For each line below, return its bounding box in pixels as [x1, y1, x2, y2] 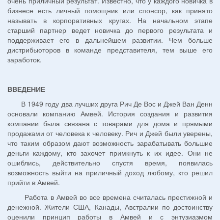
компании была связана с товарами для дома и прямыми [7, 118, 213, 129]
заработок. [7, 55, 42, 65]
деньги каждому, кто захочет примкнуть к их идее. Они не [7, 148, 213, 158]
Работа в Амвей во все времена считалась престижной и [7, 192, 213, 202]
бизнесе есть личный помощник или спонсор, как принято [7, 5, 213, 16]
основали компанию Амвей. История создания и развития [7, 109, 213, 119]
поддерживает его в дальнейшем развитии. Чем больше [7, 35, 213, 45]
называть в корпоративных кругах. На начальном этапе [7, 15, 213, 26]
